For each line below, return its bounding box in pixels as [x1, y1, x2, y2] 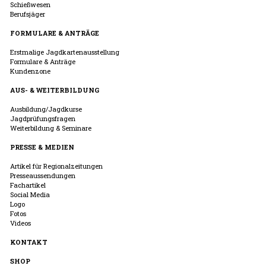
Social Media [10, 189, 50, 199]
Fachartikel [10, 180, 46, 189]
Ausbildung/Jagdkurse [10, 104, 82, 113]
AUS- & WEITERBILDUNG [10, 85, 99, 94]
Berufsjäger [10, 9, 45, 18]
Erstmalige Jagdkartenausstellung [10, 47, 119, 56]
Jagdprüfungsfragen [10, 113, 75, 123]
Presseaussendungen [10, 170, 75, 180]
